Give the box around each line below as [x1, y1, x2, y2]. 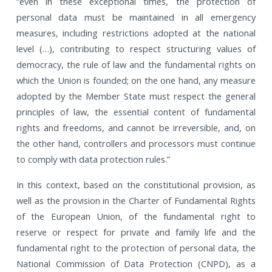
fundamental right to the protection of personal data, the [16, 241, 256, 254]
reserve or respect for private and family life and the [16, 225, 256, 238]
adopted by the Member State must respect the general [16, 89, 256, 102]
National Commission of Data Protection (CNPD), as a [16, 257, 256, 270]
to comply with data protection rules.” [16, 152, 170, 165]
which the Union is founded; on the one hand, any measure [16, 73, 256, 86]
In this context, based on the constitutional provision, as [16, 178, 256, 191]
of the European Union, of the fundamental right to [16, 209, 256, 222]
